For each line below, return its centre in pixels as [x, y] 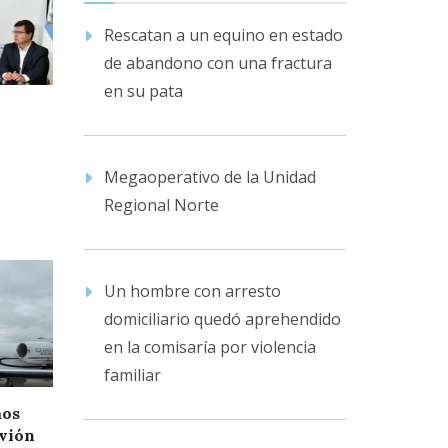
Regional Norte [161, 205]
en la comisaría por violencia [209, 347]
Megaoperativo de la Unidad [209, 177]
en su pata [143, 91]
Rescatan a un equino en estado [223, 35]
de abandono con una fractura [217, 63]
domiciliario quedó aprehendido [222, 319]
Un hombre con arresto [192, 291]
